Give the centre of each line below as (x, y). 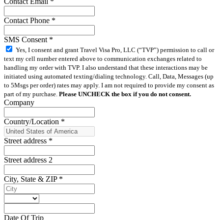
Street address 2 (28, 160)
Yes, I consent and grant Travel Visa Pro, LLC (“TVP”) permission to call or (115, 50)
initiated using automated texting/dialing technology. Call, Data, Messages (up (109, 77)
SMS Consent (27, 40)
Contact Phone (28, 21)
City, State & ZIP (31, 179)
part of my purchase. (31, 94)
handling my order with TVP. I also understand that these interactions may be (106, 68)
